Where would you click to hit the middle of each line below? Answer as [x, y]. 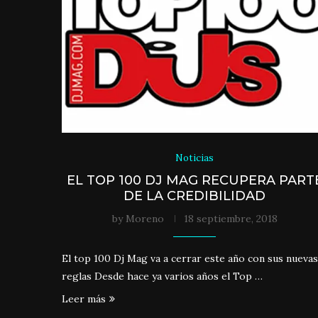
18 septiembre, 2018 [230, 219]
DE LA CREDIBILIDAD [195, 196]
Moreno [144, 219]
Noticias [195, 158]
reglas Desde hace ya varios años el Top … [162, 276]
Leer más [84, 299]
